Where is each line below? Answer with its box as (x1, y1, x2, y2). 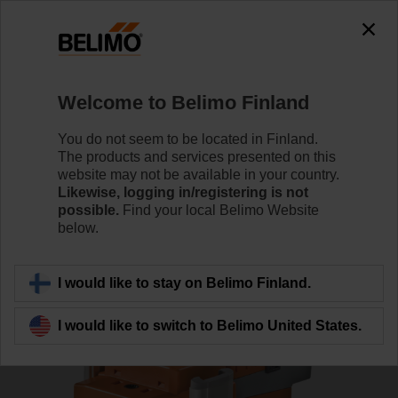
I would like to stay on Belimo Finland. (58, 275, 311, 291)
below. (58, 219, 99, 235)
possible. (58, 202, 119, 218)
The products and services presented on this (58, 148, 336, 164)
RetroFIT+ (75, 64, 139, 79)
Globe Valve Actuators (154, 64, 294, 79)
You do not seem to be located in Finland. (58, 131, 318, 147)
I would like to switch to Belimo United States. (58, 317, 362, 333)
